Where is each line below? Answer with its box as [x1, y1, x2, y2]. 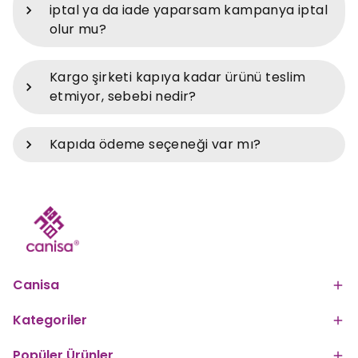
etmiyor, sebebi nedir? [50, 87, 197, 105]
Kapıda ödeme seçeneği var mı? [50, 135, 261, 153]
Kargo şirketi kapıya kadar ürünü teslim [50, 68, 306, 86]
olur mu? [50, 20, 107, 38]
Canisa [13, 276, 59, 295]
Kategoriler [13, 311, 87, 330]
